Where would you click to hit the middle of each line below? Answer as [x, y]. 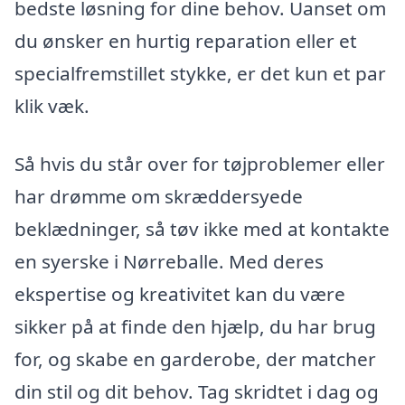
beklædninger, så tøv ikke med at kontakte [202, 228]
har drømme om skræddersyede [159, 196]
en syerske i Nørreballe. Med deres [169, 261]
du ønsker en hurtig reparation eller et [186, 41]
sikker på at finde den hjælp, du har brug [195, 326]
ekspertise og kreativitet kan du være [180, 293]
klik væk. [52, 106]
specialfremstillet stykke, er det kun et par [200, 74]
